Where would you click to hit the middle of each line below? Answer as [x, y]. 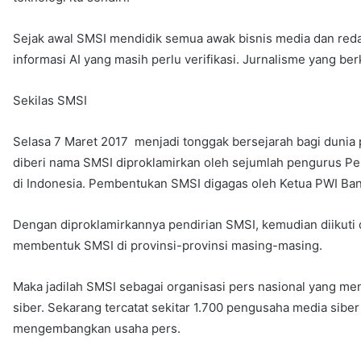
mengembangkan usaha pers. [97, 328]
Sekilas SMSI [50, 100]
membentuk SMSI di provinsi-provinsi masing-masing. [168, 245]
